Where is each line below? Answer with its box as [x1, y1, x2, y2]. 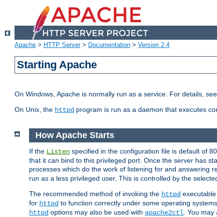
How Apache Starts [35, 130, 114, 140]
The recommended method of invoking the [29, 189, 161, 198]
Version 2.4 [138, 41, 170, 49]
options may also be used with [48, 208, 145, 216]
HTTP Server [44, 41, 80, 49]
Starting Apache [17, 59, 97, 71]
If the [29, 147, 46, 155]
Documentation [88, 41, 130, 49]
